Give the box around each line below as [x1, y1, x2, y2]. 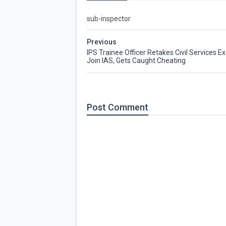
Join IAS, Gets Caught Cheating [87, 56, 186, 65]
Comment [108, 102, 148, 113]
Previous [87, 38, 117, 46]
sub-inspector [87, 15, 131, 23]
